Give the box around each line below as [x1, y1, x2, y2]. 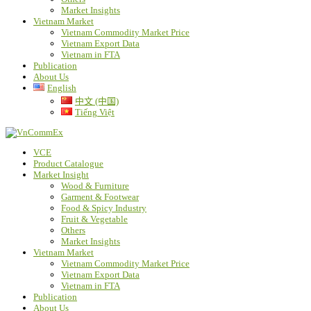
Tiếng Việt [74, 107, 115, 118]
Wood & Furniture [61, 180, 129, 192]
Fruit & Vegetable [61, 214, 128, 225]
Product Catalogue [33, 158, 103, 169]
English [47, 83, 76, 94]
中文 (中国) [74, 96, 119, 107]
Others [61, 225, 85, 236]
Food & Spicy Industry [61, 203, 146, 214]
